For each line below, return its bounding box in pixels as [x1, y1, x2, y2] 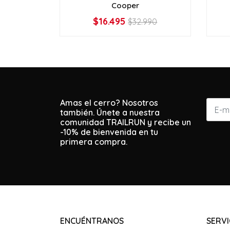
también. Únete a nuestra [60, 107, 160, 118]
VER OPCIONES [100, 21, 150, 31]
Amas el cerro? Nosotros [60, 98, 158, 108]
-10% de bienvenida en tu [60, 127, 158, 138]
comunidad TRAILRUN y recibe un [60, 117, 191, 128]
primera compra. [60, 137, 127, 147]
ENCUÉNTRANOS [60, 216, 124, 226]
